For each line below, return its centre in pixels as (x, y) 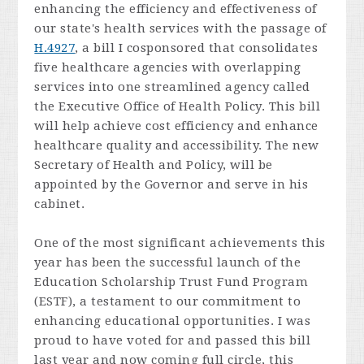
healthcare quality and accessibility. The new (177, 145)
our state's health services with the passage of (180, 28)
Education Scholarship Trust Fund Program (171, 282)
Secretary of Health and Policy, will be (154, 165)
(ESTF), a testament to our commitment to (168, 301)
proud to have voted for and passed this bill (173, 340)
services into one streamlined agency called (172, 87)
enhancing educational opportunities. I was (173, 321)
